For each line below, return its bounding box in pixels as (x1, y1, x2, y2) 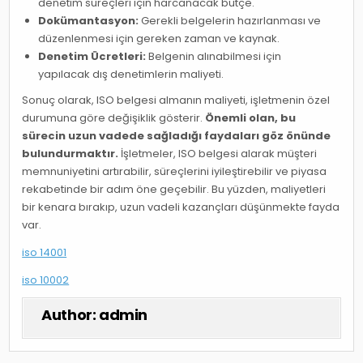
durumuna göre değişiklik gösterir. (22, 110, 206, 126)
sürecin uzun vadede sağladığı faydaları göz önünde (22, 128, 331, 144)
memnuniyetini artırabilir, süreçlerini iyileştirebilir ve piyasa (22, 164, 327, 180)
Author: (41, 305, 100, 326)
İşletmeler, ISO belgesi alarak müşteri (118, 146, 318, 162)
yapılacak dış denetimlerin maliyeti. (38, 66, 224, 83)
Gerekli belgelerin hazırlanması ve (139, 13, 322, 29)
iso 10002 (22, 272, 70, 288)
